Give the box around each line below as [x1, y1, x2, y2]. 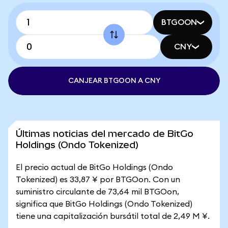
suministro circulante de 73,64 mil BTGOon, [16, 188, 179, 196]
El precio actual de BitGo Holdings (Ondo [16, 163, 173, 172]
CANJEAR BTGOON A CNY [68, 77, 160, 84]
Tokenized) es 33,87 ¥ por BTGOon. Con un [16, 176, 180, 184]
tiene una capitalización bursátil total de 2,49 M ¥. [16, 212, 210, 220]
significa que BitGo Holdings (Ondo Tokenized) [16, 200, 192, 208]
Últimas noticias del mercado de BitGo [16, 128, 193, 139]
